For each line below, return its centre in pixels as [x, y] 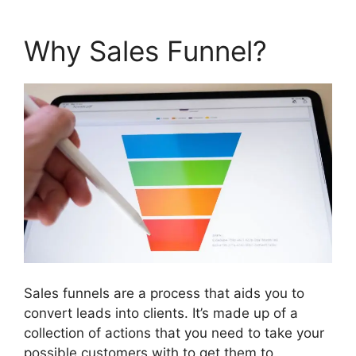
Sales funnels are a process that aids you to [164, 293]
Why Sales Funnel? [145, 51]
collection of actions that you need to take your [174, 333]
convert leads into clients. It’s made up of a [161, 313]
